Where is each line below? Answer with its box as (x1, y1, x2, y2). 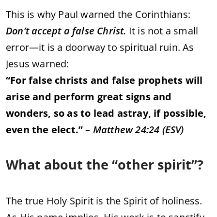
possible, (163, 106, 207, 120)
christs (55, 73, 91, 87)
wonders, (6, 106, 54, 120)
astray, (117, 106, 154, 120)
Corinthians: (135, 7, 191, 21)
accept (31, 24, 64, 37)
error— (6, 40, 39, 54)
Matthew (93, 123, 136, 136)
